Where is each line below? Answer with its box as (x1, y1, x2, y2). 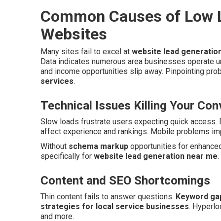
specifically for (40, 151, 94, 161)
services (40, 76, 74, 86)
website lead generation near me (94, 151, 218, 161)
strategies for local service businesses (40, 202, 189, 211)
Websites (40, 25, 107, 43)
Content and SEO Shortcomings (40, 174, 210, 187)
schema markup (69, 142, 128, 151)
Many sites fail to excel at (40, 47, 132, 56)
